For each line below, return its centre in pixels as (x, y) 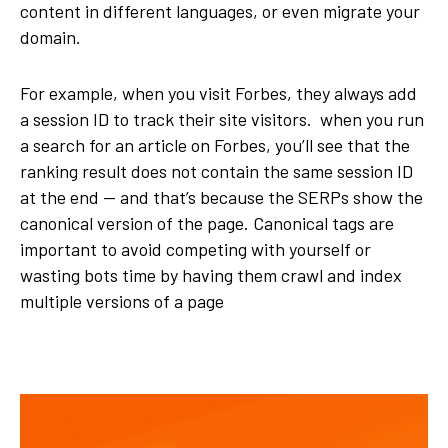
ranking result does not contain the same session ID (216, 171)
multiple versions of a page (122, 301)
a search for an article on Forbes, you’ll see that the (215, 145)
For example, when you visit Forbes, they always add (218, 93)
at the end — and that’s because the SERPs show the (221, 197)
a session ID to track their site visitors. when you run (222, 119)
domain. (52, 37)
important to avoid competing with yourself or (195, 249)
